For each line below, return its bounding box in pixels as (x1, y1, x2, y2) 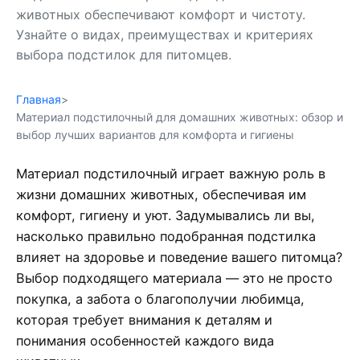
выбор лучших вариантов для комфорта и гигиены (16, 127, 294, 141)
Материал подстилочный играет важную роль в (16, 165, 325, 182)
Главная (16, 92, 61, 106)
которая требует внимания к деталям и (16, 311, 272, 328)
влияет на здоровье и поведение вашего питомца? (16, 248, 342, 265)
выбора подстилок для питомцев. (16, 46, 231, 63)
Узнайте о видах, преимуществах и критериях (16, 26, 313, 43)
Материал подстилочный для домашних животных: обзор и (16, 109, 343, 124)
